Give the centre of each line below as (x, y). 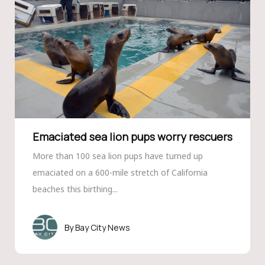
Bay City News (102, 227)
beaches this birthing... (75, 189)
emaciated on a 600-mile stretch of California (120, 172)
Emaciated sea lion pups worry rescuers (132, 137)
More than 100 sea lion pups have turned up (117, 156)
